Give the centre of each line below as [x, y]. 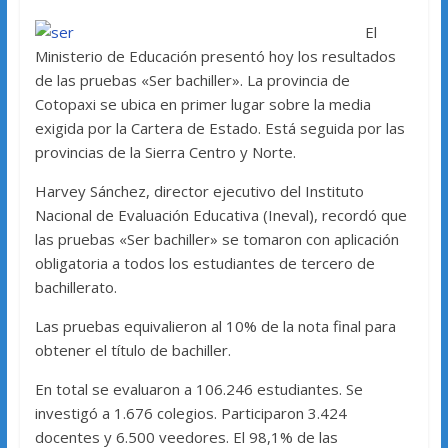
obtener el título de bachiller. [132, 350]
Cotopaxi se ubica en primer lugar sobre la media [202, 104]
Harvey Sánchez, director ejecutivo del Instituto [199, 191]
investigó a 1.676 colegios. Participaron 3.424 [190, 413]
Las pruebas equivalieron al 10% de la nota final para [215, 326]
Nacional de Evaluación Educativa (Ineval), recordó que [220, 215]
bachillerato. [75, 287]
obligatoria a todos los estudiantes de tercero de [204, 263]
